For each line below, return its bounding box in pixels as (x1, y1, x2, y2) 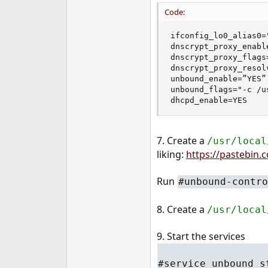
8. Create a (156, 202, 207, 216)
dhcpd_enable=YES (170, 96, 247, 105)
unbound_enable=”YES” (170, 74, 266, 84)
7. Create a (156, 134, 207, 148)
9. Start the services (156, 229, 245, 243)
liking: (156, 148, 186, 162)
